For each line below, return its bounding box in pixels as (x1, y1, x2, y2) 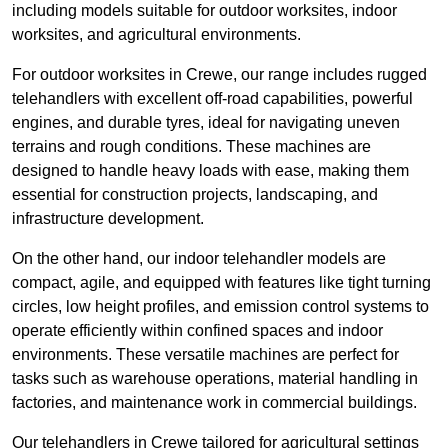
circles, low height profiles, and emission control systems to (12, 298, 429, 316)
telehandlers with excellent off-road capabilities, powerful (12, 90, 413, 108)
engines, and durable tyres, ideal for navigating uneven (12, 114, 400, 132)
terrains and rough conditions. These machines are (12, 138, 371, 156)
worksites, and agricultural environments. (12, 26, 301, 44)
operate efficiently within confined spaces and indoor (12, 322, 383, 340)
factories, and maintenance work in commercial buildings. (12, 394, 417, 412)
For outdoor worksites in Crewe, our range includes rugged (12, 66, 427, 84)
